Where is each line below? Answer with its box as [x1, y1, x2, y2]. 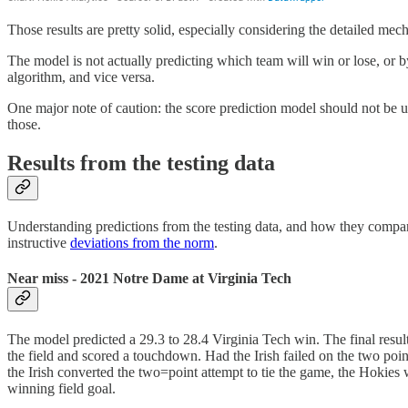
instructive [7, 234, 70, 250]
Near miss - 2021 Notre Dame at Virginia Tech [7, 270, 291, 287]
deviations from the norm [70, 234, 214, 250]
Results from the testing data [7, 151, 275, 176]
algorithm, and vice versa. [7, 69, 155, 86]
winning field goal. [7, 380, 116, 396]
